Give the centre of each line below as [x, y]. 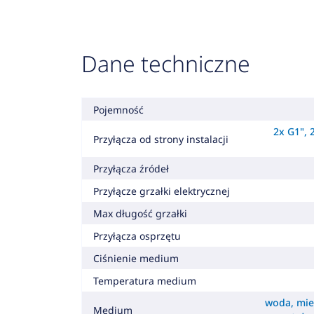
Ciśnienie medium [136, 258]
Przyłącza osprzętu [137, 235]
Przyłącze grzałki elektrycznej [161, 191]
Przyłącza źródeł [131, 168]
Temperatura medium [144, 280]
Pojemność [118, 109]
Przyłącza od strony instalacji [161, 139]
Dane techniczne [165, 63]
